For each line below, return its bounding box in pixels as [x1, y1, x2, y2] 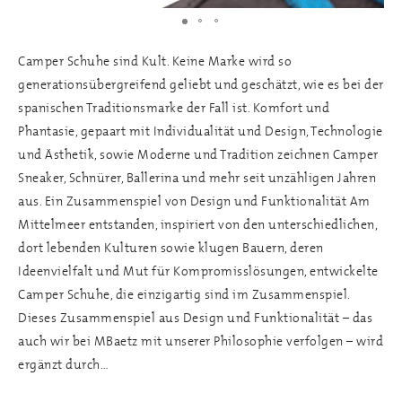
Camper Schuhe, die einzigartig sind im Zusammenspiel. [18, 284, 356, 304]
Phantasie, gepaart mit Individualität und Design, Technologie [18, 121, 383, 141]
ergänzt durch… [18, 354, 109, 374]
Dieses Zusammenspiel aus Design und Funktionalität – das [18, 308, 372, 328]
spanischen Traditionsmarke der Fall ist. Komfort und [18, 98, 329, 118]
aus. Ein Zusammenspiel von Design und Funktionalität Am [18, 191, 371, 211]
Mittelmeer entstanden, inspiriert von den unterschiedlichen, [18, 214, 377, 234]
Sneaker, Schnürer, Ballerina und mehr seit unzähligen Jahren [18, 168, 376, 188]
